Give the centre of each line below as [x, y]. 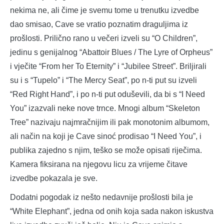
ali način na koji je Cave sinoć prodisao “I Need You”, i [106, 136]
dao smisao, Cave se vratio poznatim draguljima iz [99, 24]
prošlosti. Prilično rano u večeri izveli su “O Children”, [104, 38]
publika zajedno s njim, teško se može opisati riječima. [106, 150]
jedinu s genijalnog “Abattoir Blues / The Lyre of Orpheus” [111, 52]
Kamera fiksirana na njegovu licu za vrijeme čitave [99, 164]
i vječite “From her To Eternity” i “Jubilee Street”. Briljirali [108, 66]
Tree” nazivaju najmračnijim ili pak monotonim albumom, [110, 122]
